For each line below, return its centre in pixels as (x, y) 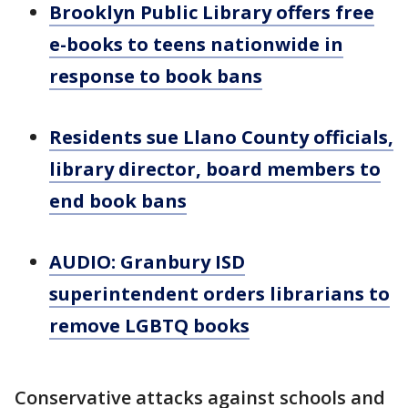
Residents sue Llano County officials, (221, 137)
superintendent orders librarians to (219, 294)
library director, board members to (215, 169)
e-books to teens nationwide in (196, 44)
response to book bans (156, 76)
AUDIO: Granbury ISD (147, 262)
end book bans (118, 201)
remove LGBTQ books (149, 326)
